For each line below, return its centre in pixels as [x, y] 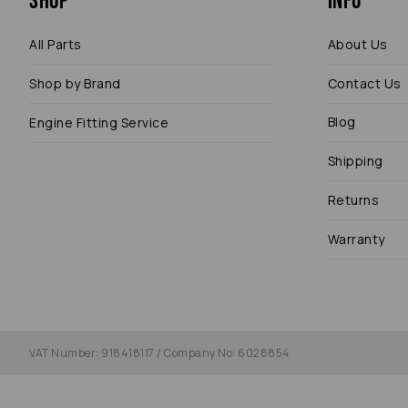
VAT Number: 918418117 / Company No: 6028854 [160, 353]
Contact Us [364, 84]
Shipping [355, 161]
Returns [353, 200]
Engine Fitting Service [99, 123]
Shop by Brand [75, 84]
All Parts [56, 45]
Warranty [356, 240]
